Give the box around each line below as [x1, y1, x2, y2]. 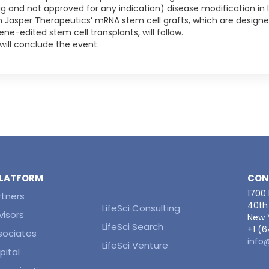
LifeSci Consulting [102, 202, 181, 214]
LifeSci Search [102, 220, 164, 233]
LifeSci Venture [102, 239, 169, 252]
